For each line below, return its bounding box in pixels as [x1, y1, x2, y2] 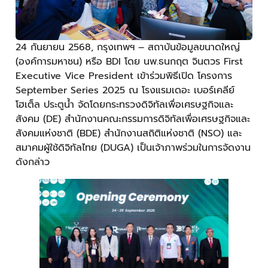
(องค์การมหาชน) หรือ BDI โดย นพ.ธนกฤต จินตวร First [16, 54, 243, 69]
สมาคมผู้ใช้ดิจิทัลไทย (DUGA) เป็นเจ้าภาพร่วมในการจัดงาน [16, 141, 251, 155]
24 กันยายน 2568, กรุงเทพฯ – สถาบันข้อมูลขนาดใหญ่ [16, 40, 240, 54]
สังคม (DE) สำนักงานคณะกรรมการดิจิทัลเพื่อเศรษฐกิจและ [16, 112, 250, 126]
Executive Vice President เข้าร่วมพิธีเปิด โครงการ [16, 69, 232, 83]
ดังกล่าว [16, 155, 50, 169]
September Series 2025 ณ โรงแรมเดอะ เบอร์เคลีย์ [16, 83, 234, 98]
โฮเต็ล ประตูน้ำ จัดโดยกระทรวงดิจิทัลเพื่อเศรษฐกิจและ [16, 98, 233, 112]
